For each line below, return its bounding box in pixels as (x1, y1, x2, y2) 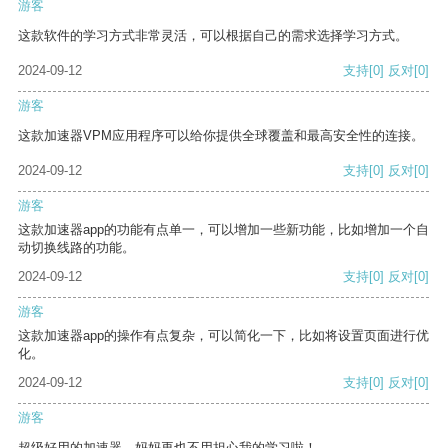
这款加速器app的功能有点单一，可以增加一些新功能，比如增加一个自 (18, 222, 429, 238)
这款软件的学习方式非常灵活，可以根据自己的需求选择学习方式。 (18, 28, 408, 44)
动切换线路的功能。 (18, 240, 135, 256)
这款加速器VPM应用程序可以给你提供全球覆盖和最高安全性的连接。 (18, 128, 424, 144)
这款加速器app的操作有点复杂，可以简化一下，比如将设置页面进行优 (18, 328, 429, 344)
